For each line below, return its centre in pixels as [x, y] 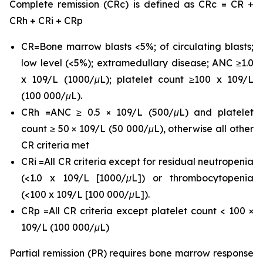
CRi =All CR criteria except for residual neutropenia [137, 161]
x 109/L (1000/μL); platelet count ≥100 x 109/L [137, 79]
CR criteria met [55, 145]
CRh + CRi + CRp [46, 21]
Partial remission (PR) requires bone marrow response [131, 253]
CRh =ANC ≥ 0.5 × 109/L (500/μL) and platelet [137, 112]
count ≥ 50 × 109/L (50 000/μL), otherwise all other [137, 129]
